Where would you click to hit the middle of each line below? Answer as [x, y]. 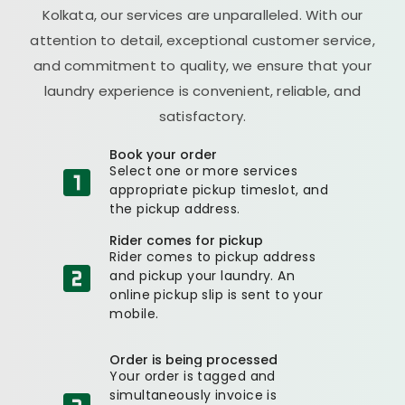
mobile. [134, 313]
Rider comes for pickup [187, 240]
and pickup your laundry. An [202, 275]
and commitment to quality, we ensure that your [202, 65]
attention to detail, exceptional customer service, [202, 40]
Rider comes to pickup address [213, 256]
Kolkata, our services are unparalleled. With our [202, 14]
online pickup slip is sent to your [217, 294]
